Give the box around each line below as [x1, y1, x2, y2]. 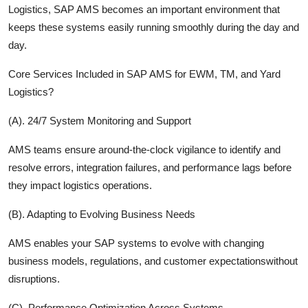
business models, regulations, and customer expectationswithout [8, 254, 298, 267]
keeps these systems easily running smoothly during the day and [8, 21, 299, 33]
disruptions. [8, 272, 60, 285]
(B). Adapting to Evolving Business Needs [8, 208, 195, 220]
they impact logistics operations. [8, 179, 152, 191]
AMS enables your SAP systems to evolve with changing [8, 236, 264, 249]
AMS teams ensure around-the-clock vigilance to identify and [8, 143, 280, 155]
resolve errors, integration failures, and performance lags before [8, 161, 291, 173]
